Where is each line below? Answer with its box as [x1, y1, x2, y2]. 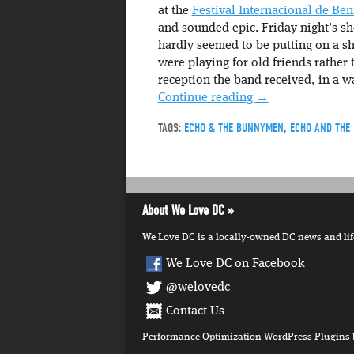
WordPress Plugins [264, 332, 350, 343]
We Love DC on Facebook [166, 258, 305, 271]
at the [157, 5, 192, 18]
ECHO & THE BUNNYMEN [183, 121, 284, 136]
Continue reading [157, 92, 256, 105]
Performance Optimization [142, 332, 264, 343]
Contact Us [166, 305, 224, 318]
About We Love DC [142, 202, 224, 220]
